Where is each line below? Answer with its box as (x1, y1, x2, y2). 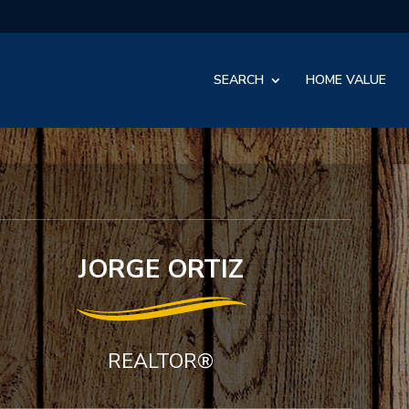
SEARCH (213, 71, 264, 89)
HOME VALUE (305, 71, 386, 89)
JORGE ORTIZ (78, 252, 244, 287)
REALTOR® (108, 348, 215, 375)
